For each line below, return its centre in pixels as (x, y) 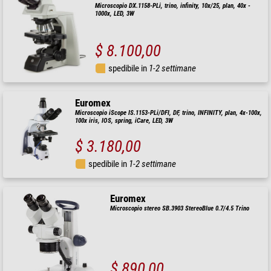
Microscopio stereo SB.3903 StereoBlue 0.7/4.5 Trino (180, 209)
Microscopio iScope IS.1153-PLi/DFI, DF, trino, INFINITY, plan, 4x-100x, (168, 113)
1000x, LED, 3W (114, 14)
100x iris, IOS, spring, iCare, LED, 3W (124, 121)
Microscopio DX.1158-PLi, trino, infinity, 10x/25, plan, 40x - (172, 6)
